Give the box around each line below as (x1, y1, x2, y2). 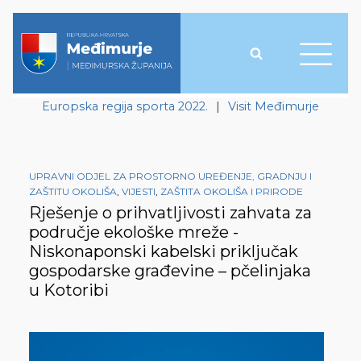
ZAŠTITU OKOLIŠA (29, 185, 117, 198)
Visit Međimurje (228, 99, 319, 114)
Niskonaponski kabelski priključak (29, 242, 298, 262)
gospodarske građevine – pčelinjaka (29, 261, 311, 281)
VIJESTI (122, 185, 156, 198)
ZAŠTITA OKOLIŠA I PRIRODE (160, 185, 303, 198)
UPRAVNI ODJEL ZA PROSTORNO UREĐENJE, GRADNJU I (29, 170, 312, 183)
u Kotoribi (29, 280, 109, 301)
